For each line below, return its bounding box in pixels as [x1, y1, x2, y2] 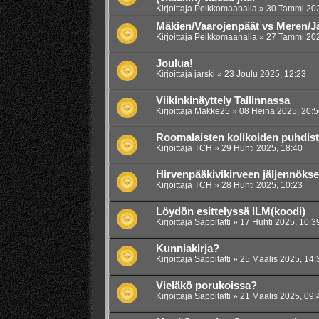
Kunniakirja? [155, 243, 219, 255]
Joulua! [155, 58, 193, 70]
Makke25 [194, 106, 230, 117]
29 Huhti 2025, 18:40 [221, 143, 303, 154]
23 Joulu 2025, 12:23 [224, 69, 306, 80]
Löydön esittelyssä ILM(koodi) [155, 206, 305, 218]
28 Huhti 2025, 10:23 [221, 180, 303, 191]
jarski [194, 69, 215, 80]
